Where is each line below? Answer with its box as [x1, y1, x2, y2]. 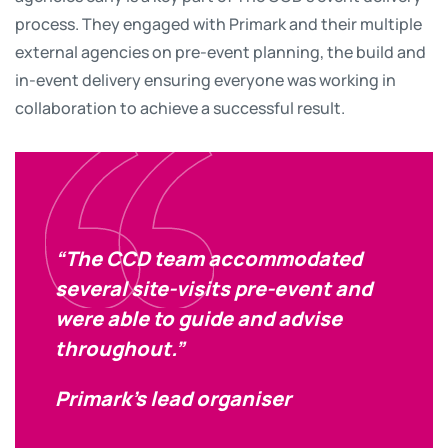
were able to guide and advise [55, 300, 342, 332]
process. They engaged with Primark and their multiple [15, 11, 422, 35]
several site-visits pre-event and [55, 270, 372, 302]
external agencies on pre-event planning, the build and [15, 39, 426, 63]
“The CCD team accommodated [55, 240, 362, 272]
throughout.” [55, 330, 185, 362]
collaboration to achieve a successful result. [15, 95, 345, 119]
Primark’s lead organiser [55, 380, 291, 412]
